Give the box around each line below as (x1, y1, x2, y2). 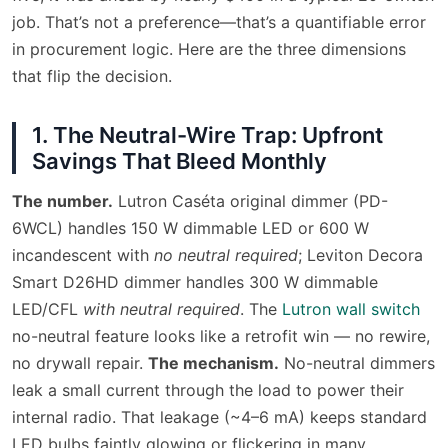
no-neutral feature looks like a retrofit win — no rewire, (12, 326, 430, 347)
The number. (12, 191, 113, 212)
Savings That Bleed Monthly (32, 147, 327, 174)
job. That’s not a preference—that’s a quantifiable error (12, 11, 426, 32)
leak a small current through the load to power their (12, 380, 404, 401)
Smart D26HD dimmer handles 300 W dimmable (12, 272, 378, 293)
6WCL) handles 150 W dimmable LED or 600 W (12, 218, 369, 239)
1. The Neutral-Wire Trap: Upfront (32, 121, 383, 148)
